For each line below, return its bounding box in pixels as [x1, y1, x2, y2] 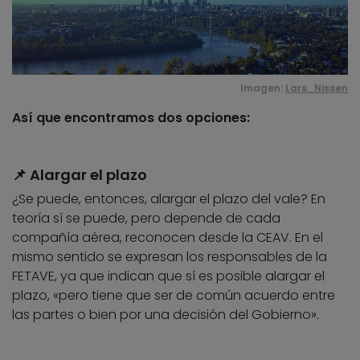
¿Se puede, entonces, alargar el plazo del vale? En [12, 189, 325, 208]
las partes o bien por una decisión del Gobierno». [12, 305, 319, 324]
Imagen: [240, 80, 285, 95]
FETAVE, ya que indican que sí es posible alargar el [12, 266, 325, 285]
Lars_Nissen [285, 80, 348, 95]
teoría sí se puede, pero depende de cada [12, 208, 280, 227]
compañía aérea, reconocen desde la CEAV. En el [12, 227, 323, 247]
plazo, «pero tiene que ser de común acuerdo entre [12, 285, 335, 305]
